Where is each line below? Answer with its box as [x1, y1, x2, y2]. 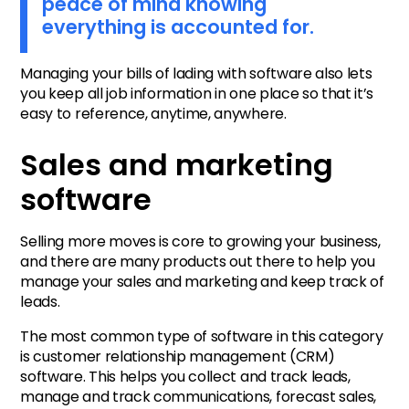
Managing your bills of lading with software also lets [20, 63, 372, 85]
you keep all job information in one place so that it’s [20, 83, 374, 105]
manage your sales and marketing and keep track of [20, 270, 384, 292]
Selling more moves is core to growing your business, [20, 230, 381, 252]
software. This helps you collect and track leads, [20, 365, 351, 387]
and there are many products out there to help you [20, 250, 375, 272]
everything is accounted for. [42, 14, 315, 41]
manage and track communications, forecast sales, [20, 385, 377, 407]
